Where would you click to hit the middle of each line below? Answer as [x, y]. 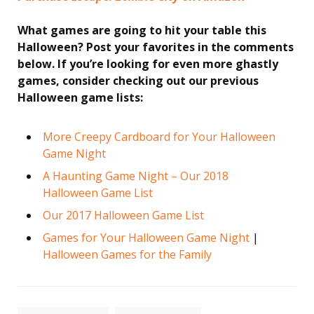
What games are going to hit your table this [142, 30]
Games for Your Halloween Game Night [146, 237]
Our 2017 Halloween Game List [123, 215]
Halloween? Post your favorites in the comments [156, 47]
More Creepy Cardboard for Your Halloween [159, 136]
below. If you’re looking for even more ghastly [148, 63]
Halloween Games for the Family [127, 254]
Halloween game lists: [80, 97]
